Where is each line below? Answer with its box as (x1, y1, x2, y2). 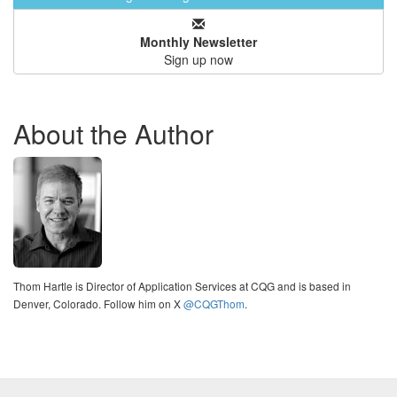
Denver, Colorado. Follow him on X (13, 296, 183, 312)
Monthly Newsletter (140, 33, 257, 51)
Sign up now (164, 51, 233, 69)
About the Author (13, 114, 214, 153)
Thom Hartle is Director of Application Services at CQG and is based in (13, 278, 351, 294)
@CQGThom (183, 296, 245, 312)
